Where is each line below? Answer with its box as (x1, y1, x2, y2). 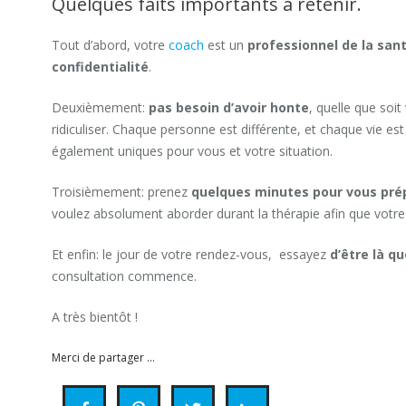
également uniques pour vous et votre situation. (52, 142, 333, 159)
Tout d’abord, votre (52, 36, 169, 53)
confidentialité (52, 58, 149, 75)
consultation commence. (52, 267, 197, 285)
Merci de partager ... (52, 350, 155, 365)
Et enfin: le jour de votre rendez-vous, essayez (52, 246, 330, 263)
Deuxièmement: (52, 99, 149, 116)
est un (204, 36, 247, 53)
